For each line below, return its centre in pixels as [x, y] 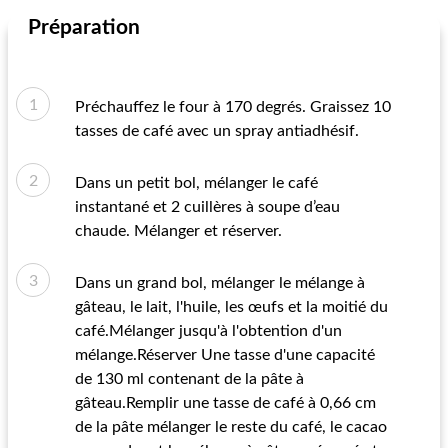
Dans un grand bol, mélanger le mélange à [220, 283]
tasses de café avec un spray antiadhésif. [217, 131]
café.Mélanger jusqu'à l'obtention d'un [208, 331]
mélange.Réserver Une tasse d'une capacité [225, 355]
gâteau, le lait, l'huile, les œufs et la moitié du [231, 307]
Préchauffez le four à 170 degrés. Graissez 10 [233, 107]
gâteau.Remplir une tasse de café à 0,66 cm [225, 403]
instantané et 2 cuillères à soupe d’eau [207, 207]
